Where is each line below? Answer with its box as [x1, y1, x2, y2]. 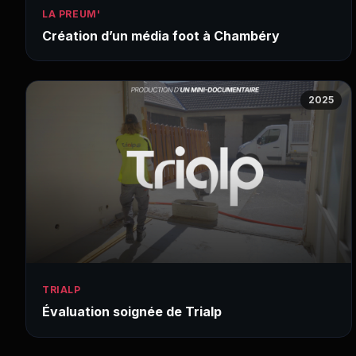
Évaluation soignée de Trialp [42, 304, 222, 320]
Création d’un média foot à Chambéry [42, 28, 280, 44]
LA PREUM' [42, 8, 101, 21]
